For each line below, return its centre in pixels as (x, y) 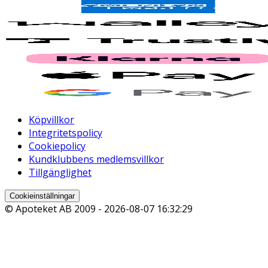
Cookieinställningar (42, 196)
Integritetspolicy (66, 133)
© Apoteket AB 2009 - (54, 209)
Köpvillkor (51, 120)
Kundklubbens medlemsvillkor (96, 159)
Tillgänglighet (60, 173)
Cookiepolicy (57, 146)
